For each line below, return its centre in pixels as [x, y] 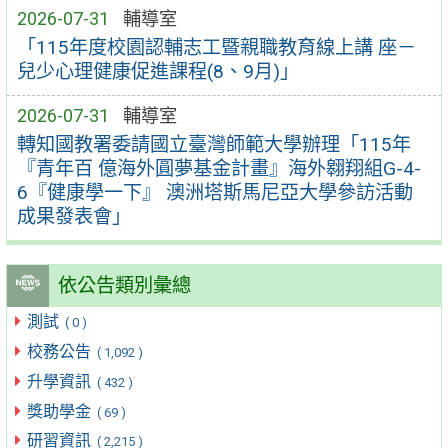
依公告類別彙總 [124, 286]
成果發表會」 [73, 216]
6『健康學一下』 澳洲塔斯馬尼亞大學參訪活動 [214, 192]
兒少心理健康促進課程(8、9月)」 [157, 71]
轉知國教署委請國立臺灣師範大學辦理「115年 [213, 144]
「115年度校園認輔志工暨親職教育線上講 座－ [216, 47]
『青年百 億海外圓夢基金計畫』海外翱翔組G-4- [218, 168]
